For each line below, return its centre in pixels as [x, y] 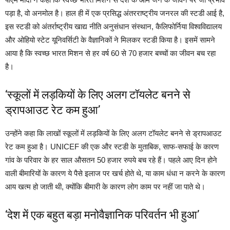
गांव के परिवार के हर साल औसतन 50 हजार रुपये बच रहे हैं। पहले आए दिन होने [111, 160]
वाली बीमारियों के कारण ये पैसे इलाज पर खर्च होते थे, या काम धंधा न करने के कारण [115, 174]
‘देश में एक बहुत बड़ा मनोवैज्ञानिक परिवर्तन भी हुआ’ [102, 215]
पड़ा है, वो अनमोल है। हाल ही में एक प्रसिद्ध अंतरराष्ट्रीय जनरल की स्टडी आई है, [115, 13]
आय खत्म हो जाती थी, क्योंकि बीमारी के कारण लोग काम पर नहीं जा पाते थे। [105, 187]
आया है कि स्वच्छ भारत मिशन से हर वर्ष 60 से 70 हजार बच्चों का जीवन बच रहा [110, 53]
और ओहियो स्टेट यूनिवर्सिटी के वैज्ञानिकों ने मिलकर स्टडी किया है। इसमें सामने [110, 40]
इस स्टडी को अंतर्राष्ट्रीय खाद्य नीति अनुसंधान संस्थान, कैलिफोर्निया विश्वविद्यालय [113, 27]
